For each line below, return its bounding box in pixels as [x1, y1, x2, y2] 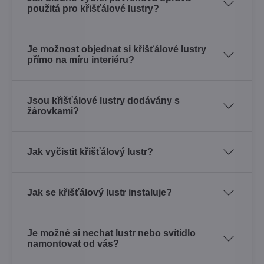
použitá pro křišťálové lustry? [27, 3, 159, 14]
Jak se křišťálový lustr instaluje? [27, 187, 172, 197]
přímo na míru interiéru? [27, 54, 134, 65]
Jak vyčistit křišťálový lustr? [27, 146, 153, 157]
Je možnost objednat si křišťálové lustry [27, 44, 206, 54]
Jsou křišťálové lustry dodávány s [27, 95, 180, 105]
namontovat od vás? [27, 238, 119, 249]
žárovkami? [27, 105, 79, 116]
